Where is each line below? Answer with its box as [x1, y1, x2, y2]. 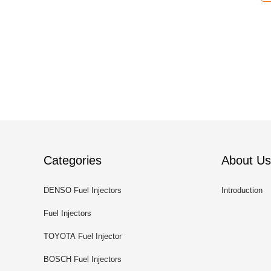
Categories [44, 154, 102, 167]
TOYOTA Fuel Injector [44, 232, 122, 241]
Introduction [221, 186, 263, 195]
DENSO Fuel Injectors [44, 186, 122, 195]
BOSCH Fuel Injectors [44, 255, 122, 264]
